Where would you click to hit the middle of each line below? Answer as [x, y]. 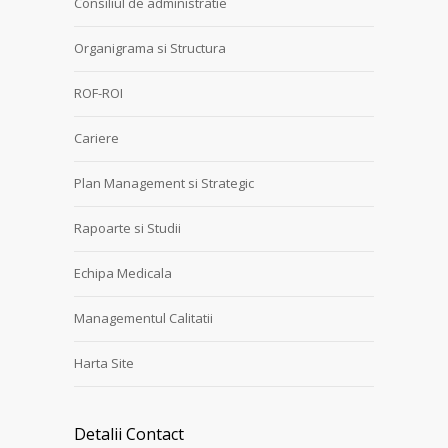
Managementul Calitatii [143, 318]
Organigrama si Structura [150, 48]
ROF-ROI [98, 93]
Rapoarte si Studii [127, 228]
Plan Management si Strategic [164, 183]
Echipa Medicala [123, 273]
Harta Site [104, 363]
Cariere [96, 138]
